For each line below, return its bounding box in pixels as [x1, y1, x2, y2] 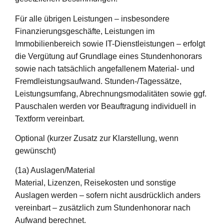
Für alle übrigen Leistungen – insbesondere [15, 14, 169, 23]
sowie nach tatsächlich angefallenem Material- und [15, 64, 194, 73]
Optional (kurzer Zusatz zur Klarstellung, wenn [15, 134, 178, 143]
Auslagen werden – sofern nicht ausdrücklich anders [15, 191, 200, 200]
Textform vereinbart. [15, 114, 84, 123]
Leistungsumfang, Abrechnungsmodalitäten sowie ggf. [15, 89, 206, 98]
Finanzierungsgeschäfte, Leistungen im [15, 26, 154, 35]
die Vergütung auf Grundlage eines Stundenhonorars [15, 51, 202, 60]
